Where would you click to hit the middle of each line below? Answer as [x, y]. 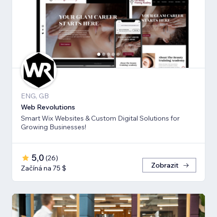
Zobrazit [165, 165]
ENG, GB [35, 96]
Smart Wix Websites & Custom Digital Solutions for [100, 118]
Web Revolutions [48, 107]
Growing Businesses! [54, 127]
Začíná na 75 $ [44, 168]
